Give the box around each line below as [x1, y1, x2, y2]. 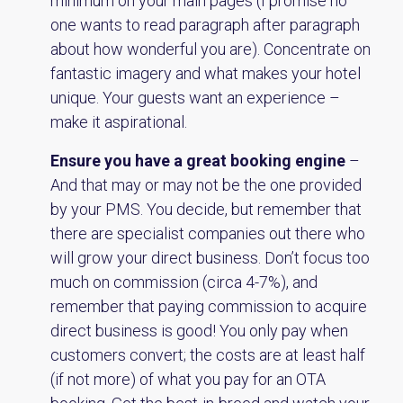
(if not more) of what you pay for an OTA [50, 370, 326, 389]
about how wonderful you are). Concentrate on [50, 40, 371, 58]
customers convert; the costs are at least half [50, 345, 365, 364]
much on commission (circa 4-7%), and [50, 273, 318, 291]
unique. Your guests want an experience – [50, 88, 340, 107]
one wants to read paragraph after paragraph [50, 15, 360, 34]
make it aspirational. [50, 112, 187, 131]
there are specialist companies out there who [50, 224, 365, 243]
